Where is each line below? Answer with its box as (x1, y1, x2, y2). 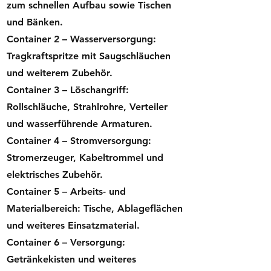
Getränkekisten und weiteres (7, 253, 136, 265)
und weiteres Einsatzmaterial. (7, 220, 140, 231)
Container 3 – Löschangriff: (7, 84, 129, 96)
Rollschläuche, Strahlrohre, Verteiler (7, 101, 168, 113)
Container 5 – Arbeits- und (7, 186, 126, 197)
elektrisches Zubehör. (7, 169, 103, 180)
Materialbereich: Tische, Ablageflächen (7, 203, 183, 214)
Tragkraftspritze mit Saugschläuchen (7, 50, 171, 62)
